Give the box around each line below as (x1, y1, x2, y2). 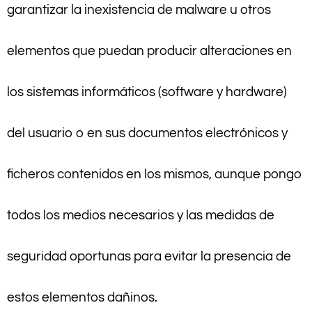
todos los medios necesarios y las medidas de (7, 208, 274, 223)
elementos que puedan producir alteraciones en (7, 44, 292, 58)
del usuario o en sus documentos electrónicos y (7, 126, 288, 141)
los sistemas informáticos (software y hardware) (7, 85, 287, 100)
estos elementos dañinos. (7, 290, 157, 305)
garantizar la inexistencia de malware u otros (7, 3, 271, 17)
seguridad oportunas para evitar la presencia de (7, 249, 291, 264)
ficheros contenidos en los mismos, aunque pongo (7, 167, 302, 182)
